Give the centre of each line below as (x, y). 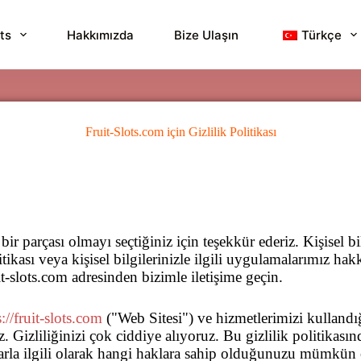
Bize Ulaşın (206, 35)
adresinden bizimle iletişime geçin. (175, 277)
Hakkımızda (100, 35)
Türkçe (321, 35)
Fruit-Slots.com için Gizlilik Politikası (180, 132)
